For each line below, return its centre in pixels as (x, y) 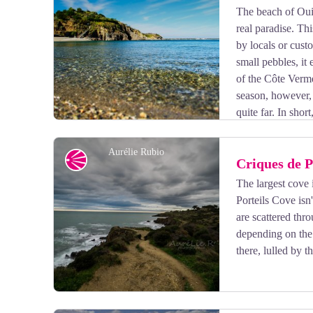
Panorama (108, 160)
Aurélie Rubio (137, 152)
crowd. (86, 129)
